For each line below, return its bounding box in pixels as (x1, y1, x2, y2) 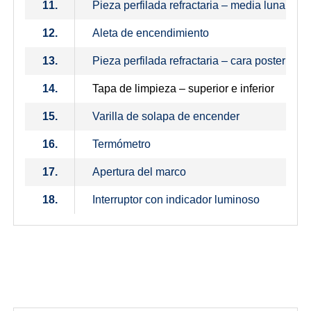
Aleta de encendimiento (92, 27, 209, 40)
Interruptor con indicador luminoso (92, 194, 260, 206)
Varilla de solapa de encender (92, 110, 239, 123)
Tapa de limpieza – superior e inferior (92, 83, 274, 95)
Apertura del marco (92, 166, 186, 178)
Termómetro (92, 138, 151, 151)
